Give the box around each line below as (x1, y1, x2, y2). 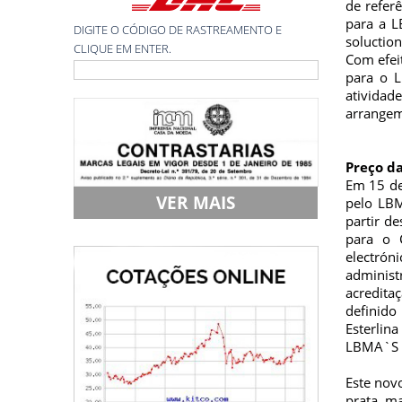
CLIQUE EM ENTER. (74, 39, 172, 57)
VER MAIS (156, 191, 236, 214)
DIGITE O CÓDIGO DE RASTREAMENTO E (74, 21, 283, 38)
